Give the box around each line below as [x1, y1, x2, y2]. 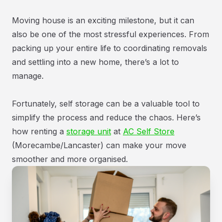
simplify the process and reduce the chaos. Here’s [12, 112, 201, 122]
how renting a [12, 126, 66, 136]
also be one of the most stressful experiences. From [12, 29, 209, 39]
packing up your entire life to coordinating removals [12, 43, 207, 53]
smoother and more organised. [12, 154, 128, 164]
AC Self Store [123, 126, 174, 136]
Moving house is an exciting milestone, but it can [12, 15, 194, 25]
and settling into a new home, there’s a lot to [12, 57, 179, 67]
